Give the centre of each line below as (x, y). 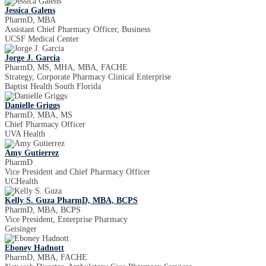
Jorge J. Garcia (32, 58)
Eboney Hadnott (34, 248)
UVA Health (25, 134)
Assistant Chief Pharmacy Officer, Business (77, 29)
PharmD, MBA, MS (39, 115)
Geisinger (21, 229)
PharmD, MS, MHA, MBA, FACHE (66, 67)
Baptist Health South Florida (53, 86)
